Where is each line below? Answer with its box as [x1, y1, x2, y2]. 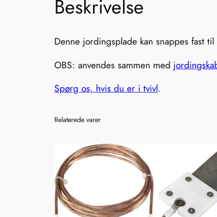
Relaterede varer [54, 114, 101, 124]
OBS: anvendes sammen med [54, 58, 173, 72]
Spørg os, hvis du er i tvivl [54, 81, 158, 95]
